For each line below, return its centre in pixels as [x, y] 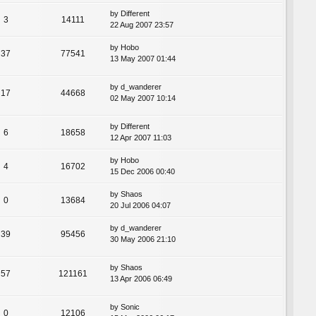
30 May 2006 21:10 [143, 239]
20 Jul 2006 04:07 [140, 206]
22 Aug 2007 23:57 [142, 25]
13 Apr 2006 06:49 [141, 279]
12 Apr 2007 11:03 [141, 138]
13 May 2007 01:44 [143, 59]
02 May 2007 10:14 [143, 98]
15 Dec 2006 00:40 [142, 172]
